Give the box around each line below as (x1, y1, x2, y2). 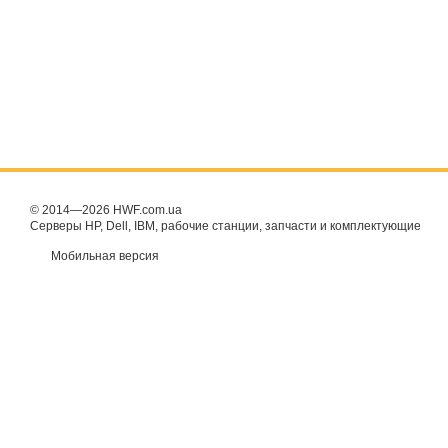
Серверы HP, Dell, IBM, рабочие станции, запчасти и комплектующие (30, 219, 421, 233)
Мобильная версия (48, 249, 159, 263)
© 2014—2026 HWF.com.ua (30, 203, 182, 217)
